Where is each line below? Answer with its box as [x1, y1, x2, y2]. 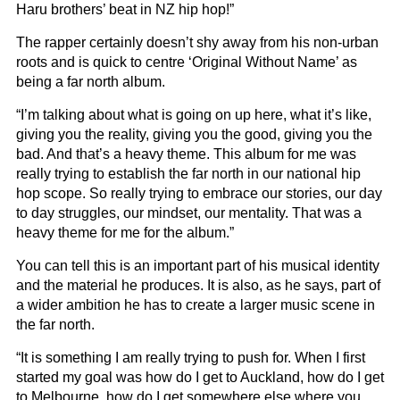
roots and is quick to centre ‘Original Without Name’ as [16, 54, 357, 70]
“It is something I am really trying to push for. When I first [16, 349, 365, 365]
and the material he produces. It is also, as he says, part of [16, 277, 380, 293]
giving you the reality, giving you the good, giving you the [16, 126, 372, 142]
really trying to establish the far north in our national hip [16, 165, 361, 181]
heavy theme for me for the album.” [16, 224, 234, 240]
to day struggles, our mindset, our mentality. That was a [16, 204, 362, 221]
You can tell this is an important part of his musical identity [16, 257, 379, 273]
